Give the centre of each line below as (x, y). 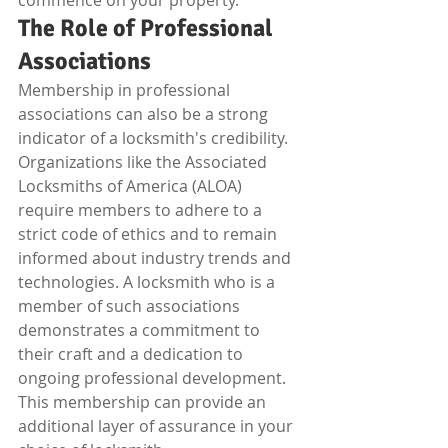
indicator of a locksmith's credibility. (155, 138)
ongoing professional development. (154, 378)
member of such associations (131, 306)
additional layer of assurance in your (157, 426)
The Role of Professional (148, 28)
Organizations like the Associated (144, 162)
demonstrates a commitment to (141, 330)
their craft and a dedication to (132, 354)
